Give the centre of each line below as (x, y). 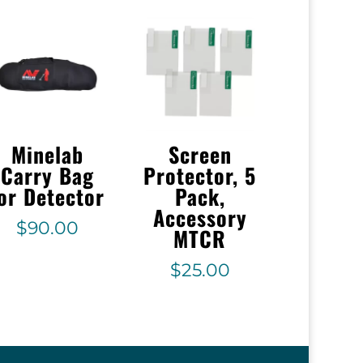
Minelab (47, 155)
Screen (200, 155)
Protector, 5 (200, 176)
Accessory (200, 218)
